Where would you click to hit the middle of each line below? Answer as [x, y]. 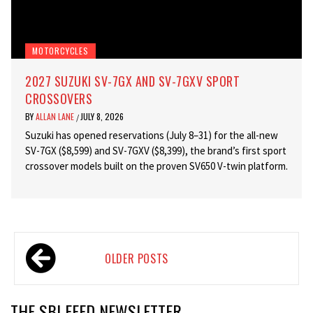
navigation [61, 273]
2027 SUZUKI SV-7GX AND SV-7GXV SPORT [132, 81]
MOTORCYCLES [60, 50]
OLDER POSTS [137, 258]
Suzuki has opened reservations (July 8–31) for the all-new [152, 135]
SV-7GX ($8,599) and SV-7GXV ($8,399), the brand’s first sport [156, 150]
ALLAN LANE [56, 116]
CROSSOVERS [59, 98]
